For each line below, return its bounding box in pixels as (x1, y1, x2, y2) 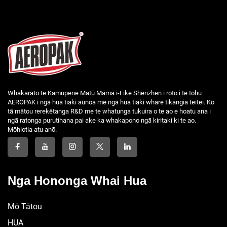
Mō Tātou (8, 201, 42, 211)
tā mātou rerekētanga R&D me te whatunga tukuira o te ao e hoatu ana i (8, 107, 211, 115)
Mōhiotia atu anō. (8, 125, 57, 133)
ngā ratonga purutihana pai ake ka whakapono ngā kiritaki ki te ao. (8, 116, 196, 124)
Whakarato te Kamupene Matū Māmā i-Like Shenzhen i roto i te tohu (8, 89, 202, 97)
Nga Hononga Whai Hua (8, 173, 146, 187)
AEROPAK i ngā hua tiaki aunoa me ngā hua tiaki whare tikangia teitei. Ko (8, 98, 214, 106)
